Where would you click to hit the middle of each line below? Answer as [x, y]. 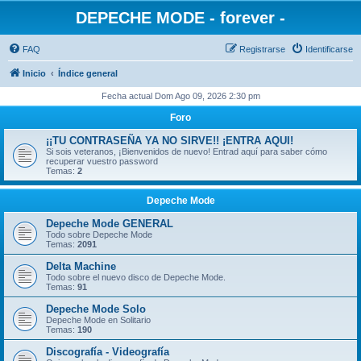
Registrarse [262, 49]
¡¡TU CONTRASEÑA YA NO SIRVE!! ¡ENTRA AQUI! [170, 141]
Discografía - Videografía [108, 352]
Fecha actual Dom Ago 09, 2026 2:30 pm [180, 96]
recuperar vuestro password [102, 161]
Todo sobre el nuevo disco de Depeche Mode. [136, 277]
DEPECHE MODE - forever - [180, 18]
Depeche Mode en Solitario [98, 320]
